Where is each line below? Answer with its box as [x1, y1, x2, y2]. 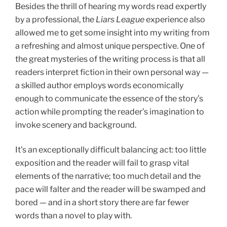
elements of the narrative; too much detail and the [15, 171, 201, 181]
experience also [146, 15, 205, 25]
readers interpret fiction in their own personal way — [15, 67, 209, 78]
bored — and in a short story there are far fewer [15, 197, 189, 207]
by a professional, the [15, 15, 96, 25]
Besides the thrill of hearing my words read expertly [15, 2, 206, 12]
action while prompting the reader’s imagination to [15, 107, 204, 117]
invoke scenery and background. [15, 120, 136, 130]
